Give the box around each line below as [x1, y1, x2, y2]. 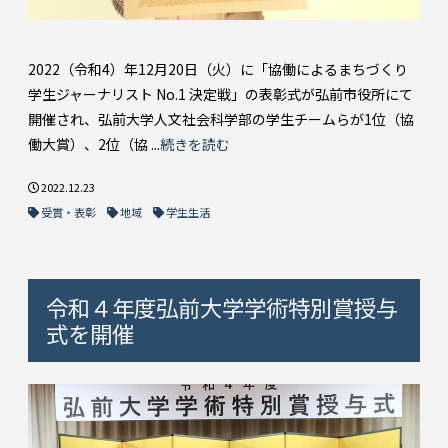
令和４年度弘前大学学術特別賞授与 [45, 291, 398, 324]
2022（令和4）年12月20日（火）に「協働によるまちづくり [28, 59, 408, 80]
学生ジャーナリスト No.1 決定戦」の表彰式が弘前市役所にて [28, 84, 413, 105]
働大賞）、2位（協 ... [28, 134, 160, 155]
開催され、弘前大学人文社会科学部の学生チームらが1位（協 [28, 109, 414, 130]
